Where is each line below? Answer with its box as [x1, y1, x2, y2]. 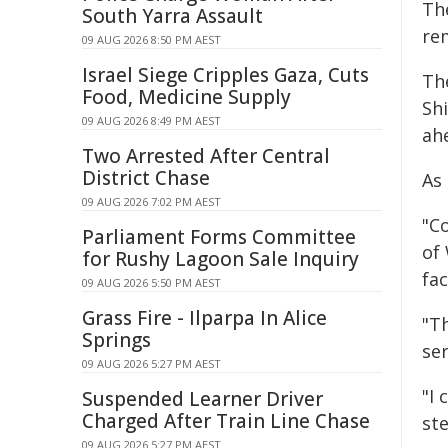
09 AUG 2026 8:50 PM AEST [82, 32, 221, 47]
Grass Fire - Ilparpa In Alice [82, 305, 327, 331]
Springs [82, 327, 151, 353]
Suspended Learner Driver [82, 386, 323, 412]
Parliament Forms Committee [82, 224, 356, 250]
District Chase [82, 165, 210, 191]
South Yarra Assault [82, 3, 263, 29]
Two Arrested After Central [82, 143, 330, 169]
